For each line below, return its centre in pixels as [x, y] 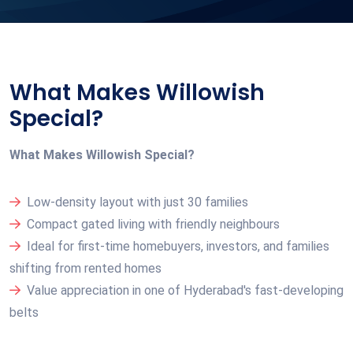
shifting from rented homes [85, 268]
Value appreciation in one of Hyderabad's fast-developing [185, 290]
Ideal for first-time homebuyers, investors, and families [178, 246]
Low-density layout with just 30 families [137, 202]
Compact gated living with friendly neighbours [153, 224]
